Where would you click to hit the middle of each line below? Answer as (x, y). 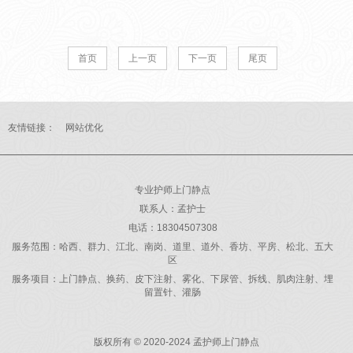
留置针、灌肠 (173, 292)
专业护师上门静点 (173, 190)
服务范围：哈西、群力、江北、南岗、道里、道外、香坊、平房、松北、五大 (173, 246)
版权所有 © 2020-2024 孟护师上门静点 (176, 342)
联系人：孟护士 (173, 208)
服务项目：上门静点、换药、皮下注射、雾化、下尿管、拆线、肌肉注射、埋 (173, 279)
